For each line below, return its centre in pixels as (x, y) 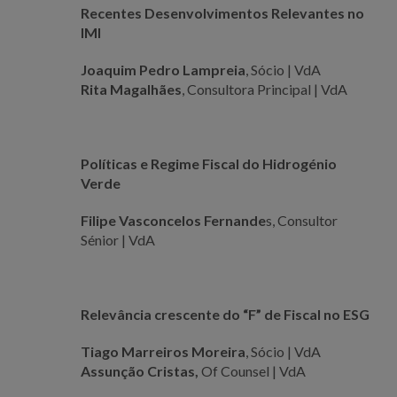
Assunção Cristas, (139, 371)
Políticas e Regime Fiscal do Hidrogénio (208, 164)
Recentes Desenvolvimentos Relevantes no (222, 13)
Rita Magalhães (131, 90)
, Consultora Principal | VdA (264, 90)
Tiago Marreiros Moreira (163, 352)
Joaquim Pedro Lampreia (163, 70)
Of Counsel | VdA (252, 371)
